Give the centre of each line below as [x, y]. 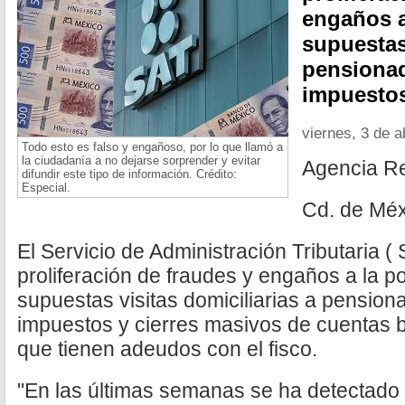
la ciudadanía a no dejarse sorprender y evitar [141, 160]
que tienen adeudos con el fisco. [167, 349]
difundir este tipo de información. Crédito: [129, 174]
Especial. [46, 188]
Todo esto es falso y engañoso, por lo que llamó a [152, 147]
